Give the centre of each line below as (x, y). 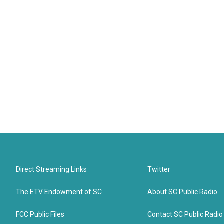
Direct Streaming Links (51, 169)
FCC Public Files (40, 214)
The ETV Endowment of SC (59, 192)
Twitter (159, 169)
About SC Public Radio (183, 192)
